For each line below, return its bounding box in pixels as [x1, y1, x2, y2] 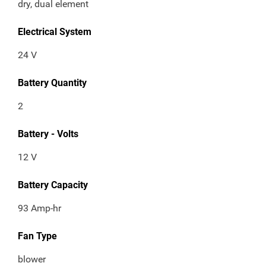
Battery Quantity [18, 77, 87, 89]
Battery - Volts [18, 128, 78, 140]
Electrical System [18, 26, 91, 38]
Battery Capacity [18, 179, 88, 191]
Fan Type [18, 230, 57, 242]
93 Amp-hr [18, 202, 61, 214]
